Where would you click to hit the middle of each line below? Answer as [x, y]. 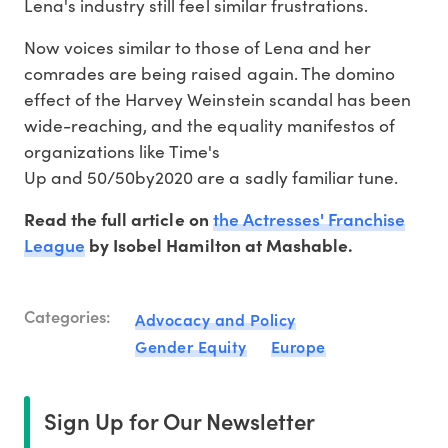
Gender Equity [191, 346]
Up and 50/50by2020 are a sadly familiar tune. [211, 177]
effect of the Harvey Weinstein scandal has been [217, 99]
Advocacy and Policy [215, 319]
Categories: [67, 315]
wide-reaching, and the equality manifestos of [209, 125]
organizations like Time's [122, 151]
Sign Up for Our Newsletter [179, 421]
